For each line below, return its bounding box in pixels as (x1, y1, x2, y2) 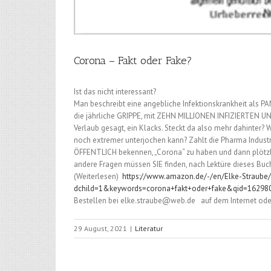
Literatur (135, 224, 163, 233)
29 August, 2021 (74, 224, 127, 233)
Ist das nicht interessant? (74, 87, 156, 97)
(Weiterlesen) (74, 171, 122, 181)
